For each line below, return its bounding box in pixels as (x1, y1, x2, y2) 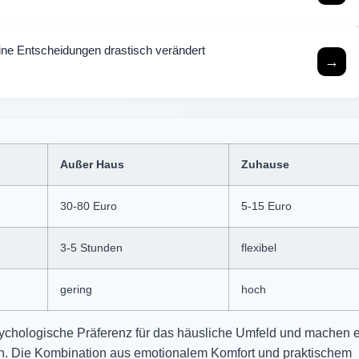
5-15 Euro (241, 199, 292, 212)
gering (60, 282, 92, 296)
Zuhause (241, 157, 289, 171)
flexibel (241, 240, 276, 254)
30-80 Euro (60, 199, 117, 212)
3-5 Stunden (60, 240, 123, 254)
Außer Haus (60, 157, 124, 171)
